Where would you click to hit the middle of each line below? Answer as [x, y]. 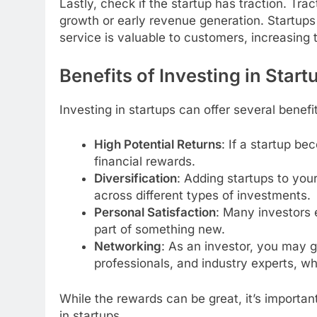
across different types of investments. [202, 196]
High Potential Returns [157, 145]
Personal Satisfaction [155, 213]
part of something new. [159, 230]
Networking [127, 247]
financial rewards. [144, 162]
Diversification [135, 179]
